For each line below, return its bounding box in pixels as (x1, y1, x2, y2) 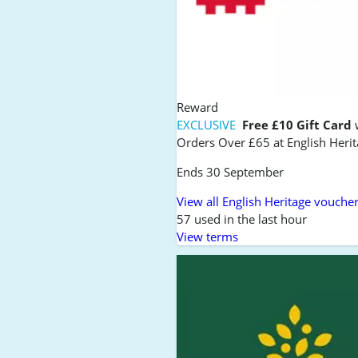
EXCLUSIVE (177, 117, 240, 133)
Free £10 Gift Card (242, 117, 352, 133)
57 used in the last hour (177, 211, 308, 228)
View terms (177, 229, 239, 245)
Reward (177, 99, 219, 116)
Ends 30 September (177, 164, 284, 181)
